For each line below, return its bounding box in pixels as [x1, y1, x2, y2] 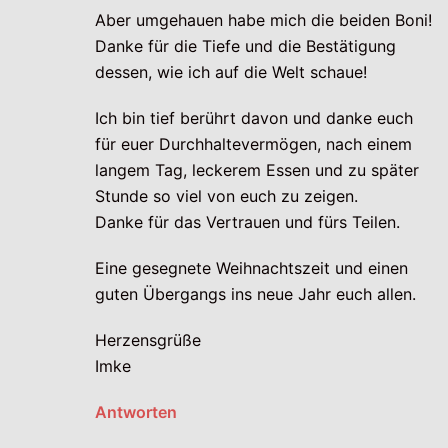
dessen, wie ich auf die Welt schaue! [95, 62, 367, 83]
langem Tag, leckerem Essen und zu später [95, 160, 419, 181]
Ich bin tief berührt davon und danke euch [95, 108, 413, 129]
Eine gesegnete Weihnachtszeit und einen [95, 258, 408, 279]
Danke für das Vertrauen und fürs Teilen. [95, 212, 400, 233]
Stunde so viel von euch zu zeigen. [95, 186, 358, 207]
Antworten [95, 402, 177, 423]
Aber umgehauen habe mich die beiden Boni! [95, 10, 432, 31]
